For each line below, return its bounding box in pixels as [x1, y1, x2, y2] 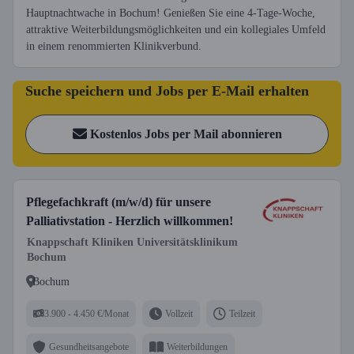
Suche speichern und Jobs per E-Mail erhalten [25, 83, 309, 99]
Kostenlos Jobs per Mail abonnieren [89, 127, 282, 141]
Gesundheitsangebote [49, 341, 129, 352]
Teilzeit [229, 307, 255, 319]
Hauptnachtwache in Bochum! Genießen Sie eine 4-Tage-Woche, [26, 7, 315, 19]
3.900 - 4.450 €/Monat [44, 307, 129, 319]
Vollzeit [165, 307, 193, 319]
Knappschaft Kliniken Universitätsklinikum [27, 236, 238, 248]
